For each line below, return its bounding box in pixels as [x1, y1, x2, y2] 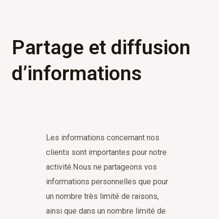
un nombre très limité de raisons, [46, 191, 159, 201]
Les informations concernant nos [46, 132, 159, 142]
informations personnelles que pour [46, 176, 168, 186]
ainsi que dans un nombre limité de [46, 206, 166, 216]
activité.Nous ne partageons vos [46, 162, 157, 172]
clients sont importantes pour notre [46, 147, 167, 157]
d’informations [12, 61, 142, 85]
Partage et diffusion [12, 35, 191, 59]
